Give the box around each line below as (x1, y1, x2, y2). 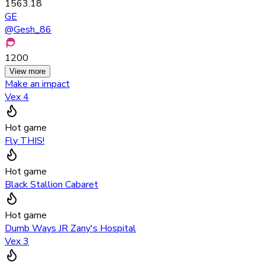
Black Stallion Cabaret (5, 178, 98, 192)
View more (9, 67, 46, 76)
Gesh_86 (14, 23, 51, 37)
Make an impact (5, 77, 70, 91)
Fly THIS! (5, 134, 44, 148)
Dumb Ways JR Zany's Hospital (5, 222, 136, 235)
